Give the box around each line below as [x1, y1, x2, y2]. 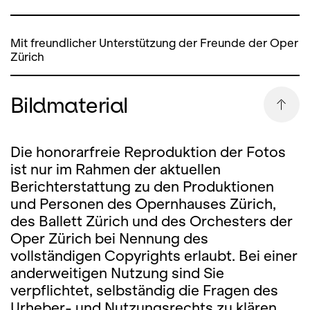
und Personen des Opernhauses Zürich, [10, 196, 276, 212]
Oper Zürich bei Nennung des [10, 230, 208, 246]
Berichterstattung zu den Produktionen [10, 179, 274, 194]
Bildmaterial [10, 91, 128, 118]
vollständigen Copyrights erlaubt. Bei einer [10, 248, 298, 264]
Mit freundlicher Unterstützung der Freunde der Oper [10, 37, 298, 50]
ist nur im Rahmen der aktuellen [10, 161, 221, 177]
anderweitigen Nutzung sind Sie [10, 265, 224, 281]
